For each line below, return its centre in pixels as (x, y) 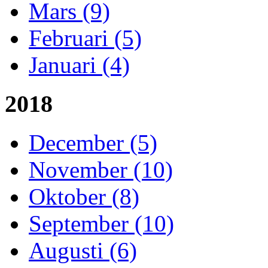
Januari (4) (79, 65)
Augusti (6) (83, 250)
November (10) (101, 169)
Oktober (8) (84, 196)
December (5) (93, 142)
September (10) (101, 223)
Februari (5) (85, 38)
